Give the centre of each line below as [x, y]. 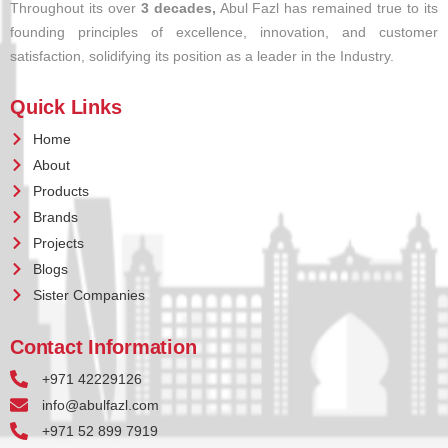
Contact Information [103, 347]
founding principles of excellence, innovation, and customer [224, 32]
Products [60, 191]
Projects [58, 243]
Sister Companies [88, 295]
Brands [55, 217]
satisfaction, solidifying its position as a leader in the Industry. [202, 56]
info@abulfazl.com [100, 405]
